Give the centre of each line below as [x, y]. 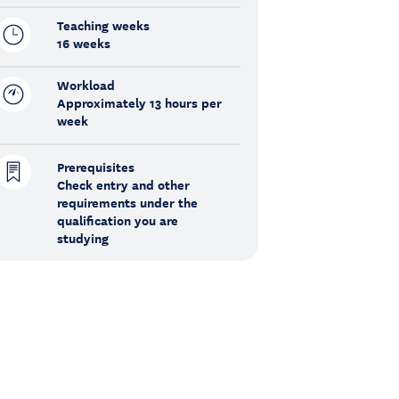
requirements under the [127, 203]
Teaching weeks [103, 25]
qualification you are [117, 220]
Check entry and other [123, 185]
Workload [85, 85]
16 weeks [83, 43]
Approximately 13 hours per [139, 103]
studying [82, 238]
